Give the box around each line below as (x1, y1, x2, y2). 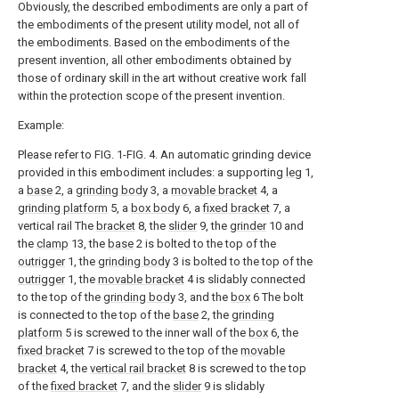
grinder (230, 219, 266, 232)
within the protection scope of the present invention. (18, 89, 285, 102)
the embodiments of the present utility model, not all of (18, 18, 299, 31)
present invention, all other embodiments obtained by (18, 53, 291, 67)
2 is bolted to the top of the (134, 237, 276, 250)
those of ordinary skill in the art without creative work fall (18, 71, 306, 85)
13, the (69, 237, 108, 250)
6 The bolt (250, 290, 304, 304)
